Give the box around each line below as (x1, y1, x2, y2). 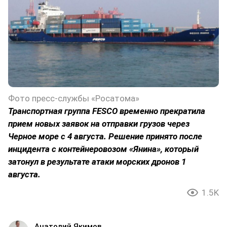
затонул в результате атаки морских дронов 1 (8, 157, 186, 167)
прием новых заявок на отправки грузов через (8, 119, 190, 129)
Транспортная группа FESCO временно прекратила (8, 106, 205, 117)
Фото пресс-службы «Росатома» (8, 93, 139, 104)
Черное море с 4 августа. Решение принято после (8, 131, 202, 142)
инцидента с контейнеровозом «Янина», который (8, 144, 199, 155)
